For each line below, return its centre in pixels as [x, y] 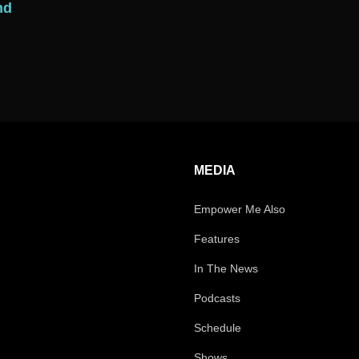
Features [217, 239]
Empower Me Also [240, 210]
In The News [226, 269]
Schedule [218, 328]
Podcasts [217, 298]
